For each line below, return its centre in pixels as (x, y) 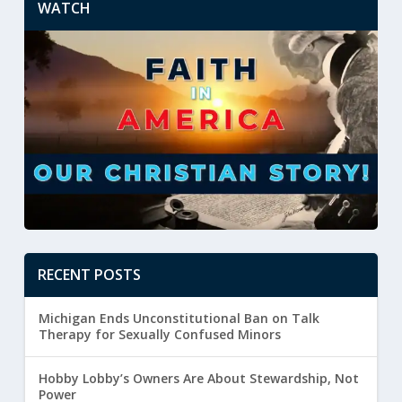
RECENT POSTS (89, 275)
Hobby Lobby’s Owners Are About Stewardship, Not (198, 379)
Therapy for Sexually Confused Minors (161, 335)
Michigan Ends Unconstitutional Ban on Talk (179, 319)
